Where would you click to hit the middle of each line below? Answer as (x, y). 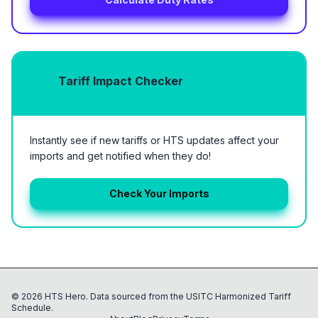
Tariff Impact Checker (121, 81)
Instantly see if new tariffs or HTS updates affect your (154, 140)
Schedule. (32, 308)
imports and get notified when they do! (120, 156)
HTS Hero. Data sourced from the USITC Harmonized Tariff (167, 296)
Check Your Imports (159, 193)
